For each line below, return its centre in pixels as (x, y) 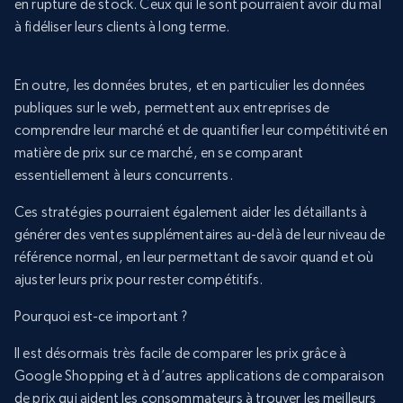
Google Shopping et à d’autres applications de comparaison (200, 376)
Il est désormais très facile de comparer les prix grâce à (181, 354)
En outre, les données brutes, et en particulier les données (190, 85)
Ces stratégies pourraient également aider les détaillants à (191, 212)
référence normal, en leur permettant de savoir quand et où (194, 257)
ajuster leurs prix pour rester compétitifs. (139, 280)
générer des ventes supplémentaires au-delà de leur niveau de (200, 235)
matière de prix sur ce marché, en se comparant (159, 153)
